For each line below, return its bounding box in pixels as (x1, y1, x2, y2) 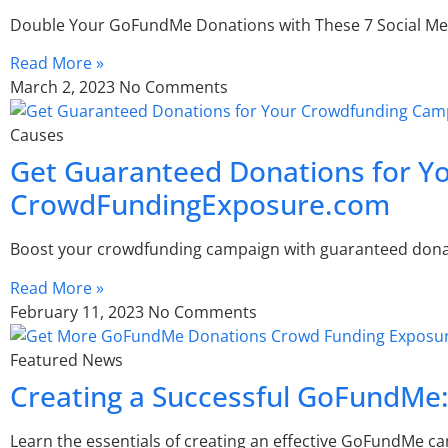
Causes (10, 124, 64, 147)
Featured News (10, 348, 123, 371)
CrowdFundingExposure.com (10, 185, 390, 224)
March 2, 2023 (10, 76, 119, 99)
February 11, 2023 (10, 300, 148, 323)
